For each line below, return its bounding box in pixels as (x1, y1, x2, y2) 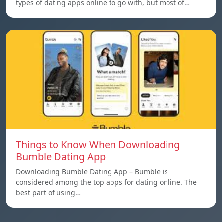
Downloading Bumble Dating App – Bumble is (16, 167, 168, 176)
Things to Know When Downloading (16, 138, 180, 151)
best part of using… (16, 188, 81, 197)
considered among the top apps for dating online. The (16, 177, 197, 187)
